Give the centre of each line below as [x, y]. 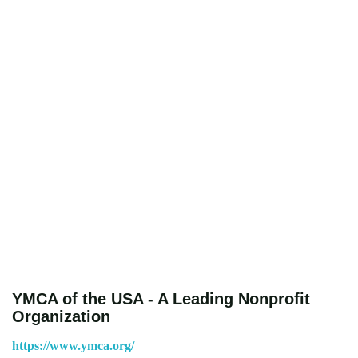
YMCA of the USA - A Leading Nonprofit [161, 298]
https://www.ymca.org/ [73, 345]
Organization [61, 316]
